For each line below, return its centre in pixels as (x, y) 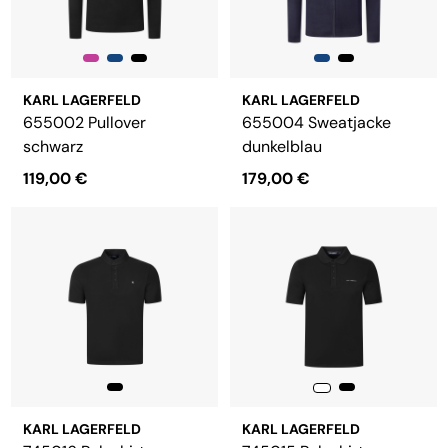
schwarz (53, 146)
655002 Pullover (84, 122)
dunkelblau (282, 146)
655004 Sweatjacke (316, 122)
